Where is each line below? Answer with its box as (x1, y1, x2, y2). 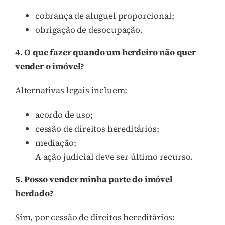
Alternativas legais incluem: (15, 84, 128, 96)
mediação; (35, 136, 76, 149)
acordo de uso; (35, 108, 93, 121)
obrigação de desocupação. (35, 23, 143, 36)
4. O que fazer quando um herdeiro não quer (15, 46, 196, 58)
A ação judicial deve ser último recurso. (35, 150, 193, 163)
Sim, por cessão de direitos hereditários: (15, 211, 175, 223)
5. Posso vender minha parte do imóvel (15, 173, 173, 185)
